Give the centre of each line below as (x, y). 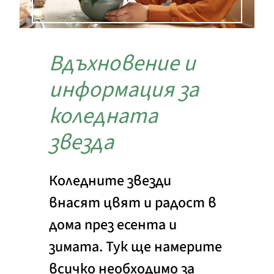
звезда (81, 142)
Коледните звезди (110, 180)
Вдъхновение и (122, 63)
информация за (124, 89)
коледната (103, 116)
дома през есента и (113, 224)
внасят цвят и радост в (133, 202)
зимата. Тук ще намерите (135, 246)
